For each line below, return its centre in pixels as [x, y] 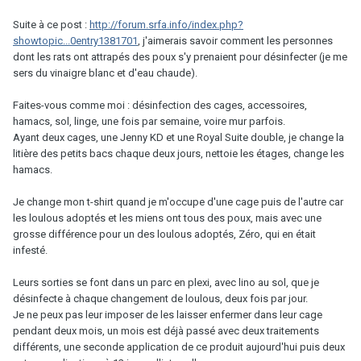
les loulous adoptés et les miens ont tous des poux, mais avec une [167, 218]
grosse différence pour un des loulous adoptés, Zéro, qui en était [164, 234]
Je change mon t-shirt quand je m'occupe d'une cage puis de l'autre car [178, 201]
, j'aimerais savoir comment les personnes [235, 40]
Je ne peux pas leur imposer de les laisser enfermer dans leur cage [168, 314]
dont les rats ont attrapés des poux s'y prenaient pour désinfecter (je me [180, 56]
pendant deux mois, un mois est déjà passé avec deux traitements [166, 330]
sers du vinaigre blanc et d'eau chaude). [105, 73]
